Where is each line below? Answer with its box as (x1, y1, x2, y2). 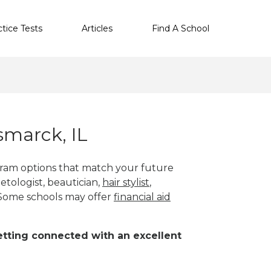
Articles (82, 22, 113, 34)
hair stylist (102, 176, 149, 188)
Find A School (152, 22, 209, 34)
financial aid (114, 191, 171, 203)
